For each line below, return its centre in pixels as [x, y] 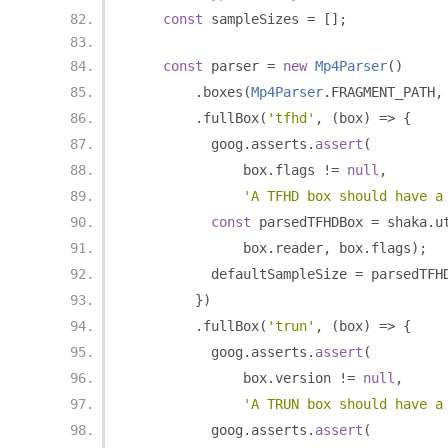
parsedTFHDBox [311, 222]
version [307, 378]
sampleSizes [255, 19]
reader [299, 248]
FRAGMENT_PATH [383, 92]
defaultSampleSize [243, 274]
